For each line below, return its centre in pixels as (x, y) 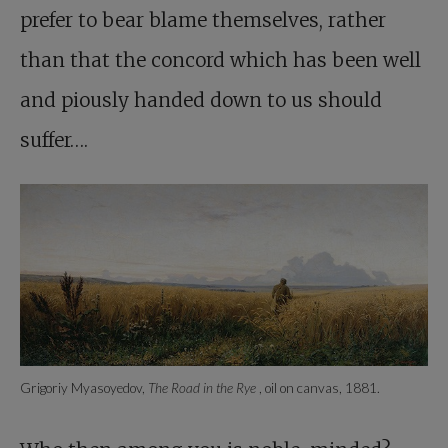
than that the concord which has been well (220, 60)
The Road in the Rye (203, 387)
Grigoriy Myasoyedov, (84, 387)
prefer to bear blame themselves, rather (203, 20)
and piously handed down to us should (201, 100)
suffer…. (54, 140)
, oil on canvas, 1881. (319, 387)
